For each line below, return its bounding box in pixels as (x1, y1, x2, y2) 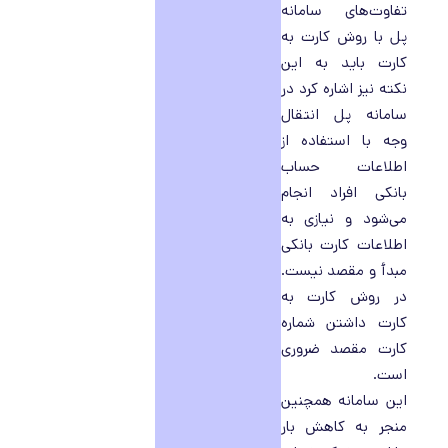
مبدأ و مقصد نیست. (280, 260, 407, 281)
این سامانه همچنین (280, 390, 407, 411)
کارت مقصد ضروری (280, 338, 407, 359)
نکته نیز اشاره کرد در (280, 78, 407, 99)
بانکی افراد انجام (280, 182, 407, 203)
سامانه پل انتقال (280, 104, 407, 125)
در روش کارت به (280, 286, 407, 307)
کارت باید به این (280, 52, 407, 73)
